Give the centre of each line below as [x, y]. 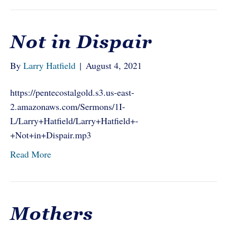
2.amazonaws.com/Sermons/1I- [68, 106]
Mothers [52, 214]
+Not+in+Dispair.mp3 [51, 135]
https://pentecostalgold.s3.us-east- [72, 92]
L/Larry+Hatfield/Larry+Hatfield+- [74, 121]
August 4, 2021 [114, 65]
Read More [31, 154]
